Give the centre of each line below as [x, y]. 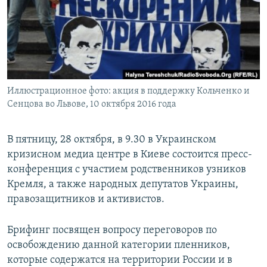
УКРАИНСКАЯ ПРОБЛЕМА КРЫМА [78, 75]
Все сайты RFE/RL [61, 91]
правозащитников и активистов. [86, 200]
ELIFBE [33, 54]
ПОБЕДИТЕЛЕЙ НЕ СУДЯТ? [66, 11]
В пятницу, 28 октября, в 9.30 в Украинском [112, 140]
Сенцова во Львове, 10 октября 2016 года [92, 105]
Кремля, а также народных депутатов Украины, [123, 185]
